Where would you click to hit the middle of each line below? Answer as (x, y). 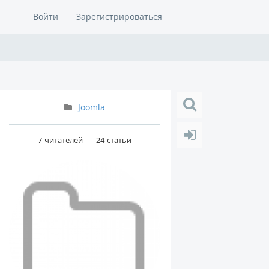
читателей (63, 140)
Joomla (91, 107)
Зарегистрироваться (119, 17)
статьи (119, 140)
